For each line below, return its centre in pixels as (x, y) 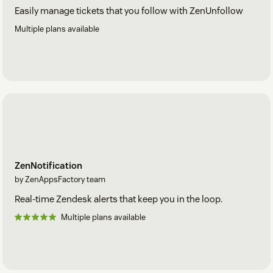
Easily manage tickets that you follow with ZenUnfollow (129, 10)
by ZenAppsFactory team (60, 180)
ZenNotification (48, 166)
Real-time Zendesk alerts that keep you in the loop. (119, 199)
